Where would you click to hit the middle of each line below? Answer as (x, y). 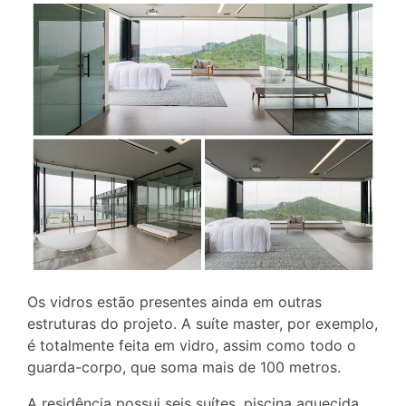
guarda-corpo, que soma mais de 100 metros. (184, 367)
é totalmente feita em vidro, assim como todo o (192, 345)
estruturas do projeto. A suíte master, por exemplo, (203, 323)
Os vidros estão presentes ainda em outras (174, 301)
